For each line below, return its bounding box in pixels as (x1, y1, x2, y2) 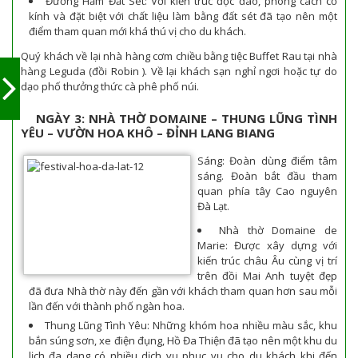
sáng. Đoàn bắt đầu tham (197, 168, 337, 183)
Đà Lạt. (197, 198, 229, 213)
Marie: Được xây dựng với (197, 238, 337, 253)
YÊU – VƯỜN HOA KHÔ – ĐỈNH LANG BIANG (21, 125, 275, 141)
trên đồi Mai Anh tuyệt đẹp (197, 268, 337, 283)
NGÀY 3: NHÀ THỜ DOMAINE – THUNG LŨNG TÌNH (36, 110, 337, 126)
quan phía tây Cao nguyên (197, 183, 337, 198)
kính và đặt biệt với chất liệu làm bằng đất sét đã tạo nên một (29, 9, 337, 23)
